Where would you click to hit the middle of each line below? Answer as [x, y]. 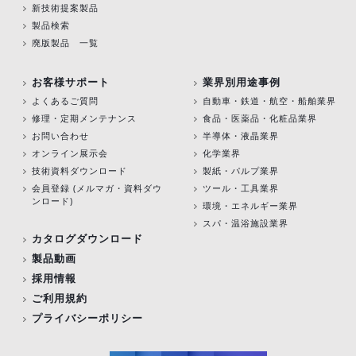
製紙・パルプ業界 [240, 171]
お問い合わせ [60, 136]
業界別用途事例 [241, 82]
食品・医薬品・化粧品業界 [259, 118]
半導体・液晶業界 [240, 136]
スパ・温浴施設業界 [245, 223]
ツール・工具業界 [240, 188]
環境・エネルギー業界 [250, 206]
